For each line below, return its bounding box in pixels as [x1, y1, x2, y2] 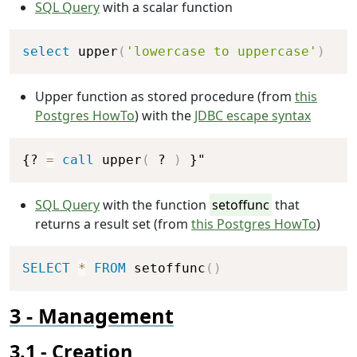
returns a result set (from [35, 215, 191, 233]
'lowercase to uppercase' [126, 44, 317, 60]
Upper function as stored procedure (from [35, 88, 295, 106]
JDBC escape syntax [194, 107, 311, 125]
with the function [100, 196, 210, 214]
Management [38, 302, 174, 330]
